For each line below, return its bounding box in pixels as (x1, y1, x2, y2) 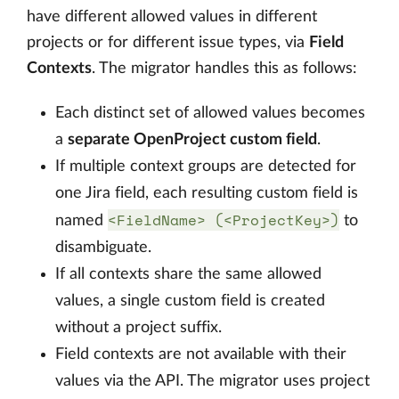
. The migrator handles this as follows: (92, 61, 357, 77)
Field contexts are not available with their (55, 346, 346, 362)
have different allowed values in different (27, 9, 317, 25)
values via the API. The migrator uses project (55, 373, 370, 389)
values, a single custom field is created (55, 293, 325, 309)
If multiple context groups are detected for (55, 159, 356, 175)
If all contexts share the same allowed (55, 266, 322, 282)
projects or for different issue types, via (27, 35, 309, 51)
